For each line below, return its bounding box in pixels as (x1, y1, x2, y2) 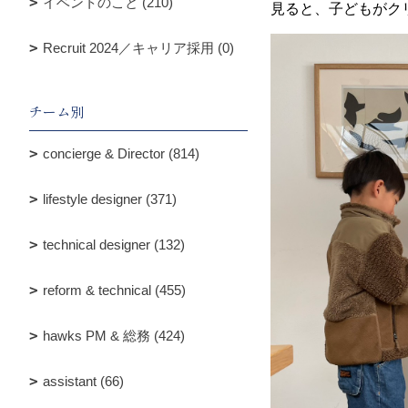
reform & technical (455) (43, 282, 186, 298)
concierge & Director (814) (43, 146, 199, 161)
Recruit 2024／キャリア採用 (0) (43, 40, 234, 56)
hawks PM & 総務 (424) (43, 328, 185, 343)
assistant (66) (43, 373, 124, 389)
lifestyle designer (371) (43, 191, 177, 207)
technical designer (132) (43, 237, 185, 252)
